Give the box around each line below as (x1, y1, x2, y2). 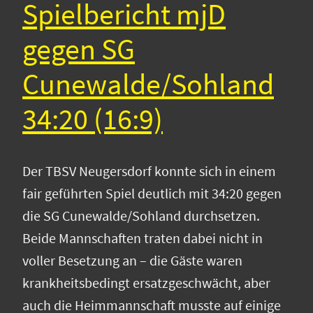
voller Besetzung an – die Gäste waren (22, 252, 242, 270)
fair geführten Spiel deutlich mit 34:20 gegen (22, 184, 282, 203)
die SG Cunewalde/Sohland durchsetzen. (22, 207, 260, 225)
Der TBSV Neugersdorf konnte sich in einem (22, 162, 276, 180)
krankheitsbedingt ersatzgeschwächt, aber (22, 274, 270, 292)
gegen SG (22, 30, 135, 67)
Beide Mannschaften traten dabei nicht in (22, 229, 263, 247)
